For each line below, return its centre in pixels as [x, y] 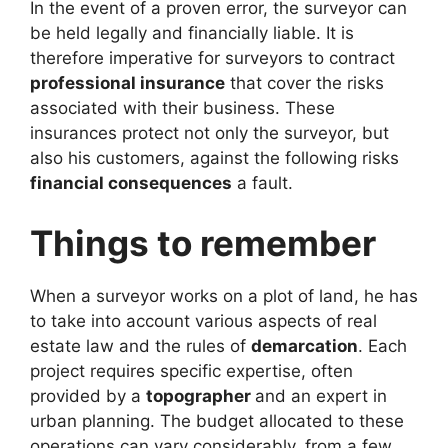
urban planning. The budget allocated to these [217, 420]
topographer [200, 395]
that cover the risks [304, 83]
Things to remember [203, 242]
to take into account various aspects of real [203, 320]
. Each [382, 345]
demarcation [304, 345]
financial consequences [131, 183]
